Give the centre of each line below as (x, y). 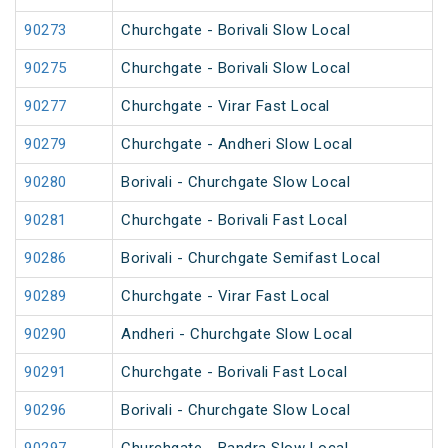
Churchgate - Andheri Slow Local (237, 144)
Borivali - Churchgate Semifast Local (250, 258)
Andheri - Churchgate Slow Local (237, 334)
